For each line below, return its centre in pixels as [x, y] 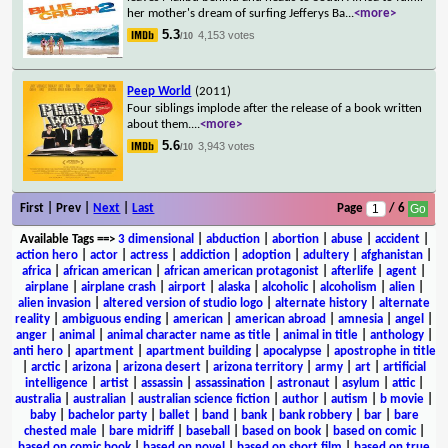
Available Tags [56, 239]
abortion [295, 239]
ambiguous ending [111, 319]
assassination [229, 383]
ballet [174, 415]
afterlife [352, 271]
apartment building [198, 351]
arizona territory [258, 367]
